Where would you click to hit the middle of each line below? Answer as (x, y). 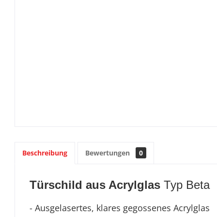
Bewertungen (108, 153)
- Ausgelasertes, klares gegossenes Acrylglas (120, 208)
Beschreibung (45, 153)
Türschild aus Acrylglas (97, 185)
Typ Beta (187, 185)
